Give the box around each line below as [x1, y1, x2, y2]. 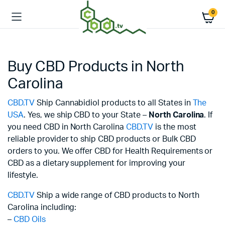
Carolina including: [8, 203, 77, 211]
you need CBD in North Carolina [8, 123, 127, 131]
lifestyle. [8, 171, 38, 179]
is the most [153, 123, 196, 131]
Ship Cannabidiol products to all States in [34, 99, 193, 107]
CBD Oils [13, 215, 46, 223]
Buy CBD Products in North [8, 60, 184, 74]
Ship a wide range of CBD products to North [34, 191, 199, 199]
